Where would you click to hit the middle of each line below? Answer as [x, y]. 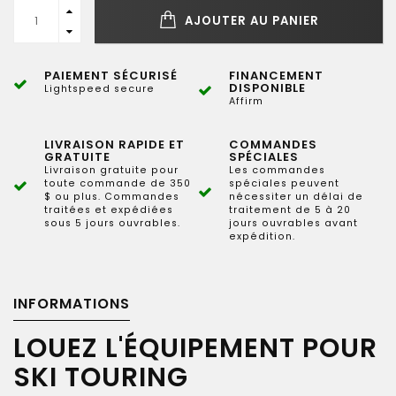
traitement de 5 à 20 [290, 210]
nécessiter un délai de [296, 197]
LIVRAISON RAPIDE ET [114, 145]
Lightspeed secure [99, 89]
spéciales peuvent [284, 183]
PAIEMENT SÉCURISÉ [111, 76]
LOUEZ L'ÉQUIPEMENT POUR [195, 348]
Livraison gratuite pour [111, 170]
